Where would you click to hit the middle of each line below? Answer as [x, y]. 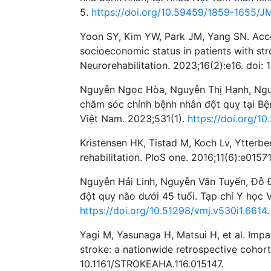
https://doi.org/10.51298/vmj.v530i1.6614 [173, 210]
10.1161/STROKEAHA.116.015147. [152, 263]
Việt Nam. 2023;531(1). [134, 118]
